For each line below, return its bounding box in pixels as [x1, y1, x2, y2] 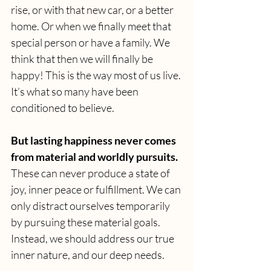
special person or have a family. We [11, 35, 172, 49]
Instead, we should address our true [11, 231, 176, 245]
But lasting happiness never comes [11, 133, 178, 147]
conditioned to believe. [11, 100, 114, 114]
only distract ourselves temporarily [11, 198, 172, 212]
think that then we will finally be [11, 51, 155, 65]
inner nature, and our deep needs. [11, 247, 165, 261]
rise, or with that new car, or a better [11, 2, 175, 16]
